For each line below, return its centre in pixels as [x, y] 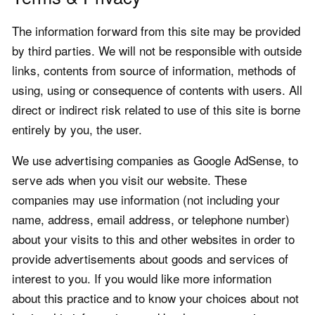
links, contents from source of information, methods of [154, 70]
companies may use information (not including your [146, 200]
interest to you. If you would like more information [142, 278]
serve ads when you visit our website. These [129, 180]
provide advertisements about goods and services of [150, 259]
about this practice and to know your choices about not [155, 298]
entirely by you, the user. [77, 129]
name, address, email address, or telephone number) [151, 219]
